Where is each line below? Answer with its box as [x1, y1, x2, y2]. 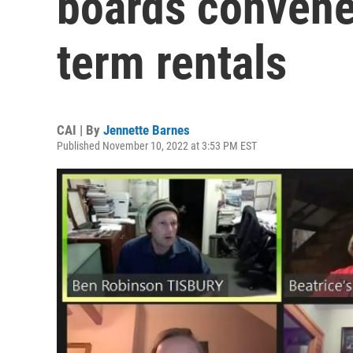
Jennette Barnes [103, 122, 190, 138]
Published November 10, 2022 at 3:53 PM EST [57, 139, 257, 152]
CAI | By [57, 122, 103, 138]
